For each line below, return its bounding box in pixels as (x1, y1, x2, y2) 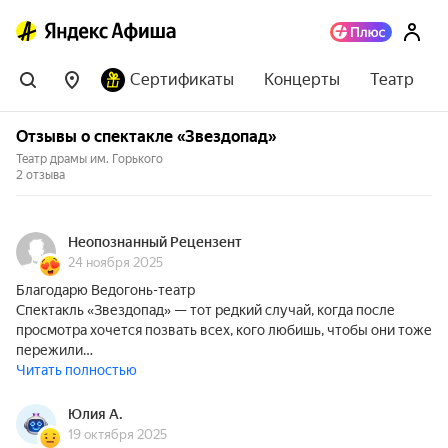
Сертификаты (130, 70, 234, 89)
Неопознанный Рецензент (68, 234, 242, 250)
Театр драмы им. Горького (16, 152, 163, 166)
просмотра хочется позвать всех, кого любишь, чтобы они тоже (16, 322, 432, 338)
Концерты (264, 70, 340, 89)
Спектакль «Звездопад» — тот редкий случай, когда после (16, 302, 395, 318)
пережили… (16, 342, 93, 358)
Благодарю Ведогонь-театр (16, 282, 195, 298)
